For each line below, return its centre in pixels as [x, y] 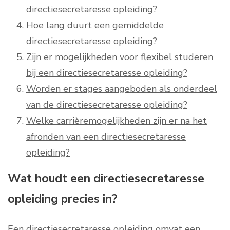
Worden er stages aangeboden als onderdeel [122, 89]
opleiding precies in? [62, 199]
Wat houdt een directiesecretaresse [106, 179]
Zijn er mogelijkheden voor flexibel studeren [120, 57]
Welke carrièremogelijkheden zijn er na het [117, 121]
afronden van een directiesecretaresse [106, 137]
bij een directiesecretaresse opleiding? [107, 73]
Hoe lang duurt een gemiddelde [95, 25]
